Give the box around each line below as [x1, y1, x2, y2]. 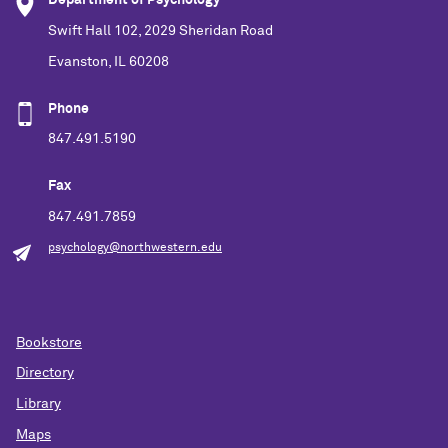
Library [16, 397, 61, 412]
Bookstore [16, 335, 82, 350]
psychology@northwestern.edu [48, 241, 222, 254]
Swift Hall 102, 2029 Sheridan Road [48, 24, 273, 39]
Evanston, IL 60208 [48, 54, 169, 69]
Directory [16, 366, 74, 381]
